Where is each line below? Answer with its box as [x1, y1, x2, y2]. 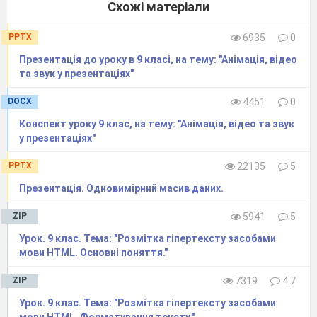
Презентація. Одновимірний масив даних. [19, 182, 224, 194]
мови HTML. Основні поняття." [19, 246, 168, 258]
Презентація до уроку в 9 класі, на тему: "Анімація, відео [19, 53, 297, 65]
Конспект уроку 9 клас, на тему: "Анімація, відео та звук [19, 117, 294, 129]
